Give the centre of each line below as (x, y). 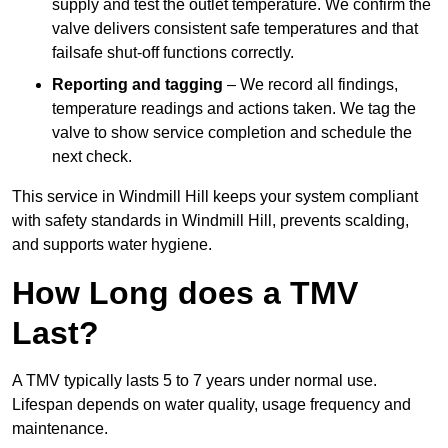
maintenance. (60, 429)
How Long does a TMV (185, 293)
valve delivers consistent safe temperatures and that (235, 29)
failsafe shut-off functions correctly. (173, 53)
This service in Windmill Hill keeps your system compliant (215, 197)
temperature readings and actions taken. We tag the (234, 109)
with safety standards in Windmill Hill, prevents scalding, (210, 221)
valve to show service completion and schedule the (232, 133)
